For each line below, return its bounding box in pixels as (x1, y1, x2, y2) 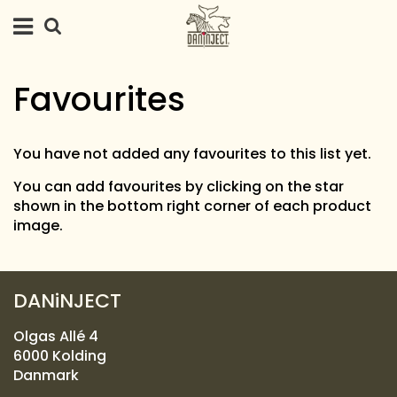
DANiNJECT (13, 287, 121, 315)
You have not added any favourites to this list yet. (13, 144, 371, 164)
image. (13, 215, 63, 236)
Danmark (13, 365, 79, 385)
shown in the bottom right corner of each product (13, 196, 371, 216)
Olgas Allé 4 (13, 326, 98, 346)
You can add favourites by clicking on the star (13, 176, 344, 197)
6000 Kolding (13, 346, 106, 366)
